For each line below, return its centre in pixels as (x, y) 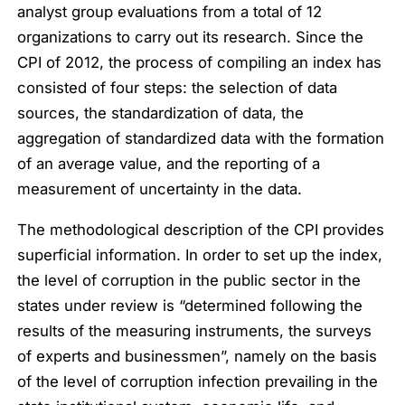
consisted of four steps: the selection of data (178, 88)
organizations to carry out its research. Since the (191, 38)
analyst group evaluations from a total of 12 (170, 12)
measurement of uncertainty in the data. (160, 189)
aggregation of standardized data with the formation (201, 139)
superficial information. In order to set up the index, (200, 255)
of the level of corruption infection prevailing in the (198, 382)
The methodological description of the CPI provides (201, 230)
